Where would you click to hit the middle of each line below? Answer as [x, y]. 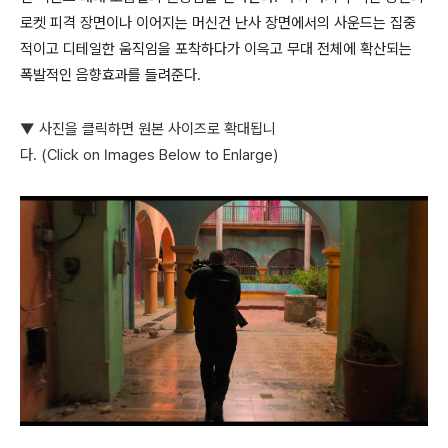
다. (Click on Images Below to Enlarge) [149, 155]
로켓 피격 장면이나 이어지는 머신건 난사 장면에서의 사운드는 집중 [218, 23]
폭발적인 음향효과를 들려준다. [112, 75]
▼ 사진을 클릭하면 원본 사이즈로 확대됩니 [148, 129]
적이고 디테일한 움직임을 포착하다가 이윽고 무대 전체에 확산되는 [216, 49]
